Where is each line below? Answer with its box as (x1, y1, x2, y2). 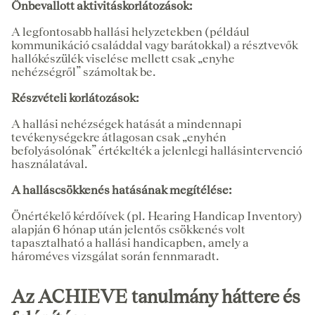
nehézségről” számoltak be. (11, 65, 156, 79)
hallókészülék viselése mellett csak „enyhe (11, 51, 235, 66)
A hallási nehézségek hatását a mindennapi (11, 117, 242, 131)
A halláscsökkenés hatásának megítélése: (11, 183, 232, 198)
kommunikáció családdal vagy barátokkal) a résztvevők (11, 38, 298, 53)
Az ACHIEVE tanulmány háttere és (11, 285, 300, 308)
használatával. (11, 157, 88, 172)
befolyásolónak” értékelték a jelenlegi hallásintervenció (11, 143, 302, 158)
